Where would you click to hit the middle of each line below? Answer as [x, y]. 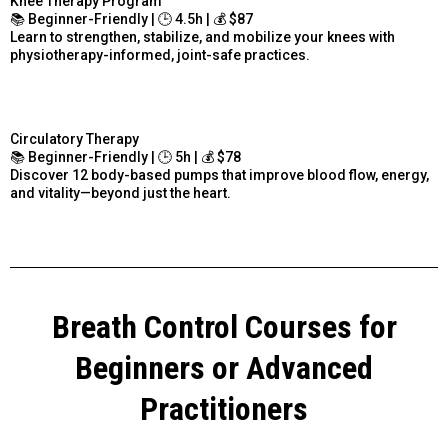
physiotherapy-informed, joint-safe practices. [160, 55]
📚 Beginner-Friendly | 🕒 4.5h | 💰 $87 [131, 19]
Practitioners [224, 409]
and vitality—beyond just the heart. [120, 193]
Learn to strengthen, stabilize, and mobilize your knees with [202, 37]
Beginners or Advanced [224, 368]
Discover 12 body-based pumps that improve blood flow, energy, [219, 175]
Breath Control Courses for [224, 327]
